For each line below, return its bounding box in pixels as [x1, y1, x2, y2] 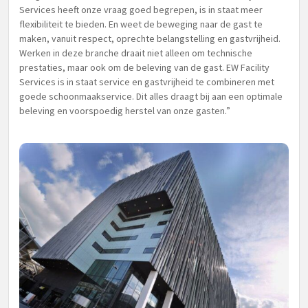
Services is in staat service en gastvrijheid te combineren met [19, 76, 274, 88]
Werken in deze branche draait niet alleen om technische [19, 47, 252, 59]
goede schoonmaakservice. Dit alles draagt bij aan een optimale [19, 90, 283, 102]
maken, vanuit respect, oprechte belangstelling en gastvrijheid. [19, 32, 280, 45]
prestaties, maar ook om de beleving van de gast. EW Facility [19, 61, 269, 74]
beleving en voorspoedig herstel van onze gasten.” [19, 104, 230, 117]
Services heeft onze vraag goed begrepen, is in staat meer [19, 3, 263, 16]
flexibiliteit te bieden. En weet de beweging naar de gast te [19, 18, 263, 30]
